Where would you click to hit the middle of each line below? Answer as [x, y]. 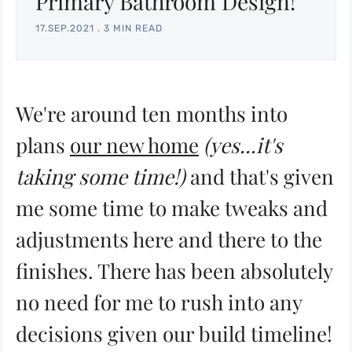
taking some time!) [101, 176]
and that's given [260, 176]
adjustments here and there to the [169, 239]
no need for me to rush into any [159, 302]
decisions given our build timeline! [174, 333]
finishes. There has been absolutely [174, 270]
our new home [134, 145]
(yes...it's [243, 145]
